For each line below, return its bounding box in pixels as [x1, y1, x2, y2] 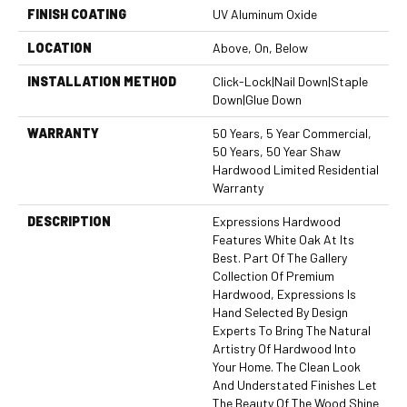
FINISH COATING [27, 6, 126, 22]
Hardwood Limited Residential [213, 162, 379, 177]
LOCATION [27, 40, 92, 55]
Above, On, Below [213, 40, 308, 55]
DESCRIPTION [27, 213, 111, 229]
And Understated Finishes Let [213, 377, 377, 392]
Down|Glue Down [213, 92, 302, 107]
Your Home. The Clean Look [213, 359, 361, 374]
